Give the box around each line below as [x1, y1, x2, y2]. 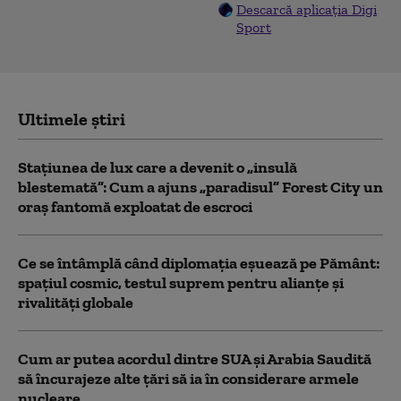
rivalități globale [18, 293, 133, 313]
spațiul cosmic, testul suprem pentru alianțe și [18, 273, 344, 294]
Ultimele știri [18, 108, 125, 131]
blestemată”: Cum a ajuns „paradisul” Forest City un [18, 177, 383, 198]
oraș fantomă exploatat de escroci [18, 197, 252, 218]
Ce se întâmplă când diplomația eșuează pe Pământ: [18, 253, 380, 274]
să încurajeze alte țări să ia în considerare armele [18, 369, 359, 389]
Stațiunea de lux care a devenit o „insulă [18, 158, 297, 178]
